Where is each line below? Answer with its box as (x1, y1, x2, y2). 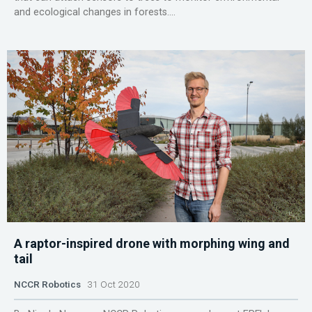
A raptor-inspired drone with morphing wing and (14, 235, 290, 251)
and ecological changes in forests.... (14, 6, 175, 18)
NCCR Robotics (14, 278, 81, 290)
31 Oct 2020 (81, 278, 140, 290)
